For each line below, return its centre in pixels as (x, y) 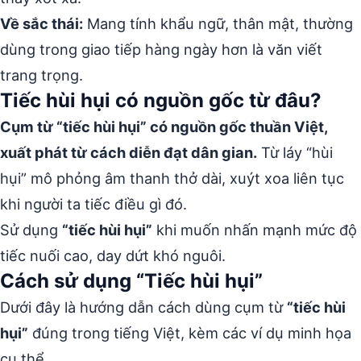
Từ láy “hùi (295, 152)
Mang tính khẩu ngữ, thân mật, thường (218, 23)
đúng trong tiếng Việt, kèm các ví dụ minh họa (190, 333)
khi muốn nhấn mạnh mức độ (255, 230)
